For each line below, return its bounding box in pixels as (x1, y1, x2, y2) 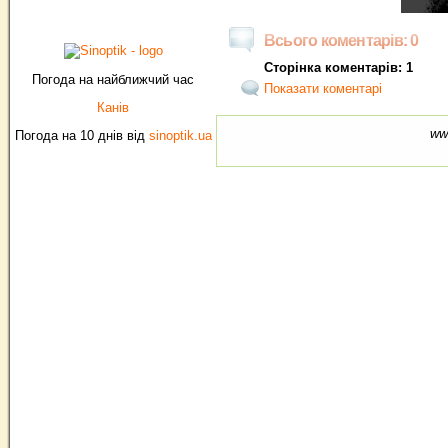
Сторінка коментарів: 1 (264, 59, 413, 75)
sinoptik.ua (148, 128, 212, 143)
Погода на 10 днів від (14, 128, 149, 143)
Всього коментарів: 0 (264, 32, 419, 50)
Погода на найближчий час (32, 72, 194, 87)
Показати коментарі (264, 81, 382, 96)
